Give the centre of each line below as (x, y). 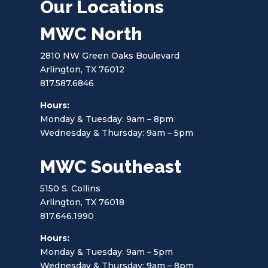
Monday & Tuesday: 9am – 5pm (107, 252)
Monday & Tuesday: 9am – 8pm (107, 119)
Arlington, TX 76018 (83, 202)
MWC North (92, 33)
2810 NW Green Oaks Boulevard (110, 55)
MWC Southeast (111, 166)
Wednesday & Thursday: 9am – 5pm (117, 133)
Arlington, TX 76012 (83, 69)
